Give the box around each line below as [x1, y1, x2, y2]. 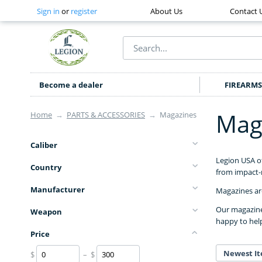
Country [30, 162, 61, 173]
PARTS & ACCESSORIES [67, 109, 145, 120]
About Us [150, 6, 183, 16]
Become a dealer [39, 80, 103, 91]
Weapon [30, 206, 62, 218]
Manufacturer [30, 184, 85, 195]
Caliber [30, 140, 57, 151]
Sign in [37, 6, 60, 16]
